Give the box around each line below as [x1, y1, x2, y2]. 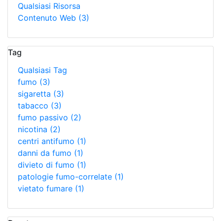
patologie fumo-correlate [18, 172, 114, 182]
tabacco [18, 101, 51, 110]
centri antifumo [18, 136, 77, 146]
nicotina [18, 124, 50, 134]
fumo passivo [18, 112, 71, 122]
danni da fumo [18, 148, 74, 158]
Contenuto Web [18, 13, 78, 23]
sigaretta [18, 89, 53, 99]
